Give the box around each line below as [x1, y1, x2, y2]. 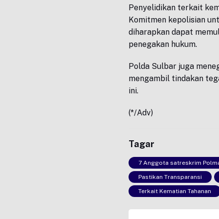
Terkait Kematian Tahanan [138, 188, 212, 195]
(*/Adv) [129, 108, 153, 118]
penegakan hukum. [129, 40, 197, 49]
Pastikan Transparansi [138, 174, 202, 181]
